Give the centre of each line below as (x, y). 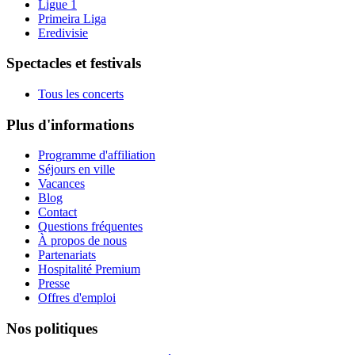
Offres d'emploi (77, 298)
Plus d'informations (70, 124)
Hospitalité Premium (89, 269)
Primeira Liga (72, 18)
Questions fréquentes (90, 227)
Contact (57, 212)
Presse (54, 284)
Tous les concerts (81, 94)
